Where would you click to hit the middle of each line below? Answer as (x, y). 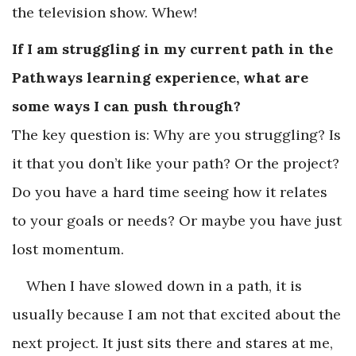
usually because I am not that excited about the (176, 314)
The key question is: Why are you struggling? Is (176, 134)
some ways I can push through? (126, 106)
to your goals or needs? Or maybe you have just (177, 220)
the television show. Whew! (104, 12)
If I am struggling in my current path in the (172, 48)
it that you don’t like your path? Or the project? (176, 163)
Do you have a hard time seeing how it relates (170, 192)
